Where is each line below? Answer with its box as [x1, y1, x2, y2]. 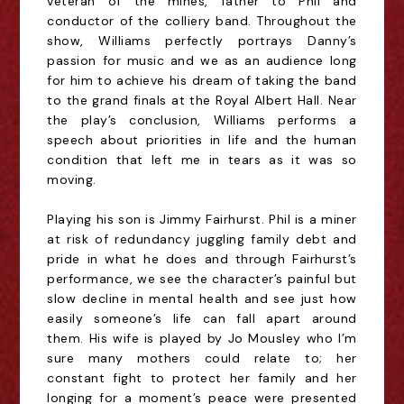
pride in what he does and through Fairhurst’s [47, 251, 357, 267]
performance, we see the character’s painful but [47, 271, 357, 287]
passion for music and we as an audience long [47, 52, 357, 69]
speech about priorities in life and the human [47, 132, 357, 148]
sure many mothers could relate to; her [47, 350, 357, 366]
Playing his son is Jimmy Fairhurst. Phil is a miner [47, 211, 357, 227]
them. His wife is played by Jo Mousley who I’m [47, 330, 357, 346]
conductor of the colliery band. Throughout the [47, 13, 357, 29]
